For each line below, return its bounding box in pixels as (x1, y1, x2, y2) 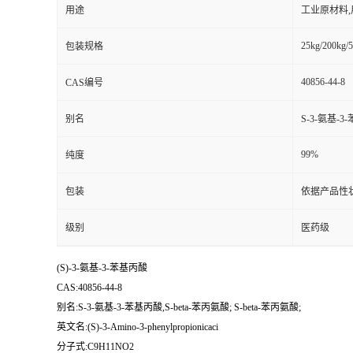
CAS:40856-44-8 (57, 282, 122, 293)
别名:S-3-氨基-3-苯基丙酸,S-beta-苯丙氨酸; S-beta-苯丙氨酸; (57, 302, 301, 313)
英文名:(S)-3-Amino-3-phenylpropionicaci (57, 321, 218, 333)
